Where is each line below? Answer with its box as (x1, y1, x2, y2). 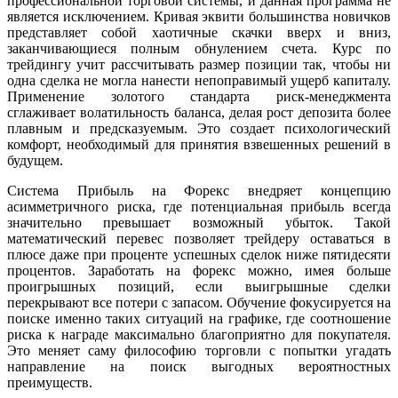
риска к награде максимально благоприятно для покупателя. (7, 327, 391, 343)
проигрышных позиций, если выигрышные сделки (7, 279, 391, 295)
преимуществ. (7, 375, 92, 391)
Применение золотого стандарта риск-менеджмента (7, 89, 391, 105)
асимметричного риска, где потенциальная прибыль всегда (7, 199, 391, 215)
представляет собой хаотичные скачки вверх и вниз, (7, 25, 391, 41)
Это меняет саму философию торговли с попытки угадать (7, 343, 391, 359)
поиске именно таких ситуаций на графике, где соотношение (7, 311, 391, 327)
